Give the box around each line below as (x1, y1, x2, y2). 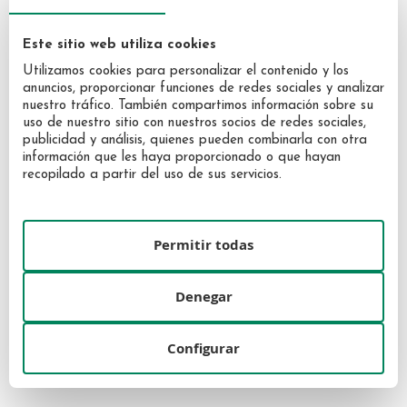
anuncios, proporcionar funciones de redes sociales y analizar (23, 82, 384, 95)
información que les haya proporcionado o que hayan (23, 151, 341, 164)
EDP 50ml (211, 211, 270, 225)
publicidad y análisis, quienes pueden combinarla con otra (23, 134, 367, 147)
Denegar (174, 286, 233, 306)
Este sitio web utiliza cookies (23, 38, 216, 52)
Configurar (167, 338, 240, 358)
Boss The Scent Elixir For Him (211, 191, 379, 205)
